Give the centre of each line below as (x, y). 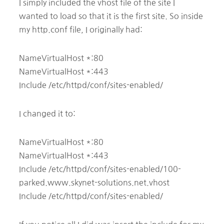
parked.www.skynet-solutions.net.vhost (94, 182)
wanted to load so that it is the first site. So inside (111, 16)
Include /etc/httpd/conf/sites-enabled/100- (100, 169)
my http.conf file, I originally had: (81, 29)
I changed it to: (47, 113)
